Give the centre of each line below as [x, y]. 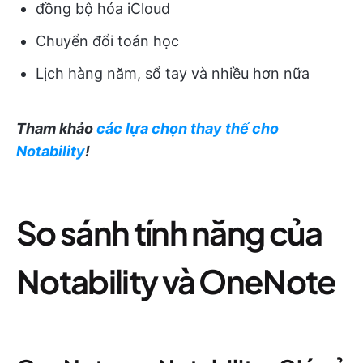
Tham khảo [56, 129]
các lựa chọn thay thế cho [188, 129]
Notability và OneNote [176, 281]
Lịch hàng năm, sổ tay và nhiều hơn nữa [173, 74]
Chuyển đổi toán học [107, 41]
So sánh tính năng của [169, 233]
